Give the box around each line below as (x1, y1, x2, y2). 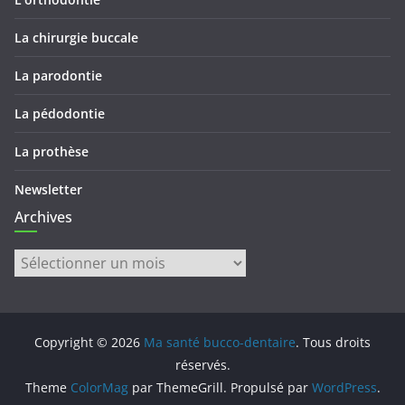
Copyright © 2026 (34, 334, 144, 352)
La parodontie (14, 67, 102, 85)
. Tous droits (296, 334, 371, 352)
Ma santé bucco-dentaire (144, 334, 296, 352)
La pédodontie (14, 105, 105, 123)
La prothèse (14, 143, 89, 161)
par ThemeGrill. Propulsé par (127, 379, 312, 397)
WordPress (311, 379, 377, 397)
